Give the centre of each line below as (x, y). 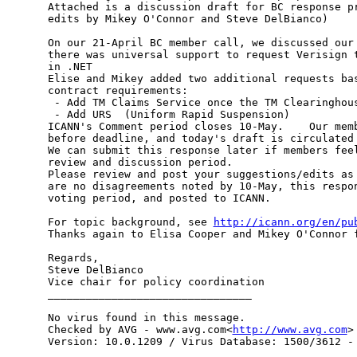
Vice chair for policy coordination (156, 282)
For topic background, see (130, 222)
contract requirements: (118, 91)
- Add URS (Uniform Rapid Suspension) (169, 115)
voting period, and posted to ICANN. (159, 198)
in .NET (70, 67)
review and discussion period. (140, 163)
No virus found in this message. (146, 318)
